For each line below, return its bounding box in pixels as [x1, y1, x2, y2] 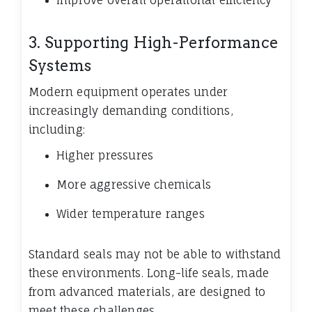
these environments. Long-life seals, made [29, 266, 270, 281]
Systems [29, 56, 92, 75]
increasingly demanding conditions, [29, 104, 233, 118]
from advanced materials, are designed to [29, 285, 266, 299]
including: [29, 123, 85, 137]
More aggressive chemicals [56, 178, 211, 192]
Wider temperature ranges [56, 207, 205, 221]
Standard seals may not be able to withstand [29, 247, 281, 262]
